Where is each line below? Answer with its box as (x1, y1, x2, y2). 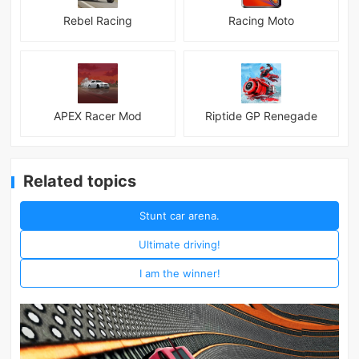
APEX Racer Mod (54, 109, 143, 123)
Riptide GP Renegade (204, 109, 317, 123)
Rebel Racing (63, 14, 133, 28)
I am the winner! (139, 266, 220, 280)
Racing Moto (228, 14, 294, 28)
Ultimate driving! (139, 237, 220, 251)
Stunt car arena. (139, 208, 220, 222)
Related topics (23, 171, 137, 192)
